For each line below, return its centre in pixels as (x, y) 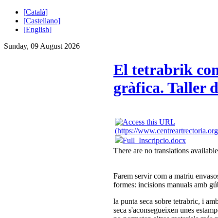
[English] (37, 29)
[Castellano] (42, 21)
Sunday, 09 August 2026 (42, 46)
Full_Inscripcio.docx (154, 140)
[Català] (36, 12)
